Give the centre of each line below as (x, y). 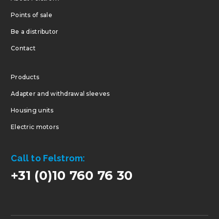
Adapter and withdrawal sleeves (60, 93)
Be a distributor (35, 31)
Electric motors (35, 127)
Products (25, 77)
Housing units (32, 110)
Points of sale (32, 15)
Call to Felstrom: (48, 158)
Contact (23, 48)
